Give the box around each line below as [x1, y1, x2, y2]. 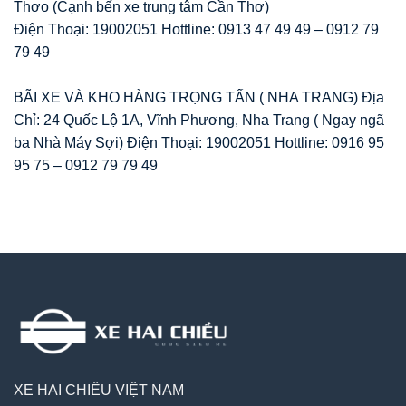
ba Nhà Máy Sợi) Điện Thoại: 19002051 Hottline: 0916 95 [14, 134, 384, 150]
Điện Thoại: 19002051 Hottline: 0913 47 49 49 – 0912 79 [14, 21, 379, 37]
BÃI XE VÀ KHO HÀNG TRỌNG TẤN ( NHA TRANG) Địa [14, 89, 384, 105]
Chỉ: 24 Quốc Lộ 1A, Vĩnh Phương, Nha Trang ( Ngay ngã [14, 111, 384, 128]
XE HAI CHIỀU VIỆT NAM [14, 382, 184, 399]
